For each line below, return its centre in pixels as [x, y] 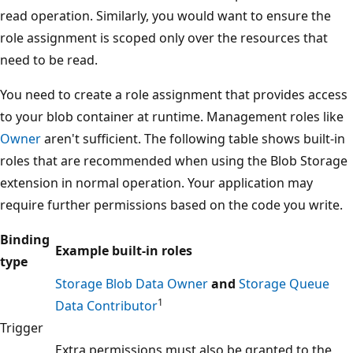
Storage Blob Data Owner [132, 283]
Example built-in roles [124, 250]
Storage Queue [284, 283]
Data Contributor [106, 305]
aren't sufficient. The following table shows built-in [193, 138]
